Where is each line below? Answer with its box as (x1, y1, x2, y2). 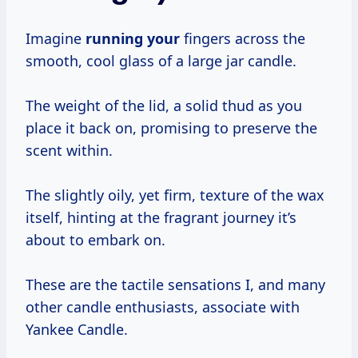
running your (86, 29, 180, 49)
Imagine (26, 29, 86, 49)
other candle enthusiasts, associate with (26, 297, 300, 317)
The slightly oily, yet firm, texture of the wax (26, 185, 324, 205)
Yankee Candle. (26, 320, 128, 340)
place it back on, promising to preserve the (26, 118, 317, 138)
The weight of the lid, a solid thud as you (26, 96, 302, 116)
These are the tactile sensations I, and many (26, 275, 325, 295)
